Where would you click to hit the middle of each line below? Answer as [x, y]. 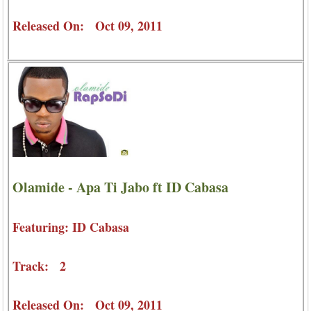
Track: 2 [39, 266]
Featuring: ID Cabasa [71, 227]
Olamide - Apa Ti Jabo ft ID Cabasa [120, 187]
